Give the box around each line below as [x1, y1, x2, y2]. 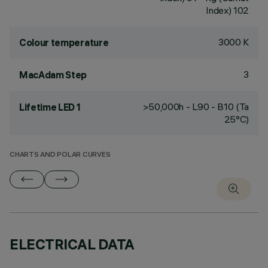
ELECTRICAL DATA [10, 235, 135, 253]
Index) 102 [206, 4, 249, 16]
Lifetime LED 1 [19, 101, 81, 113]
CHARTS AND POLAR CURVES [10, 151, 111, 159]
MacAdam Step [19, 69, 87, 81]
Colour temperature [19, 36, 109, 48]
